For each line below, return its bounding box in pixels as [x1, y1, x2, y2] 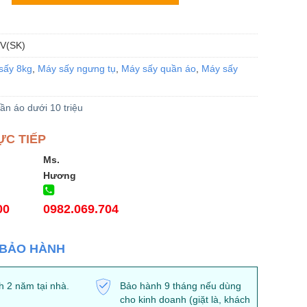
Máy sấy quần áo [121, 62, 196, 74]
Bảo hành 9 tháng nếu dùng [119, 280, 241, 292]
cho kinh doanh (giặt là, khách [119, 294, 250, 306]
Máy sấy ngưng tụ [37, 62, 116, 74]
